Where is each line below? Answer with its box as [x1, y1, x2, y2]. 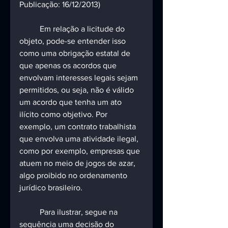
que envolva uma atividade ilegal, [19, 134, 140, 144]
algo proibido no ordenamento [19, 171, 129, 180]
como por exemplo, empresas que [19, 147, 142, 156]
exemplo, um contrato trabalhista [19, 122, 138, 131]
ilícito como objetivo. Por [19, 110, 109, 119]
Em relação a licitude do [19, 24, 40, 34]
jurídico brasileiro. [19, 183, 82, 192]
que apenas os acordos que [19, 61, 119, 70]
